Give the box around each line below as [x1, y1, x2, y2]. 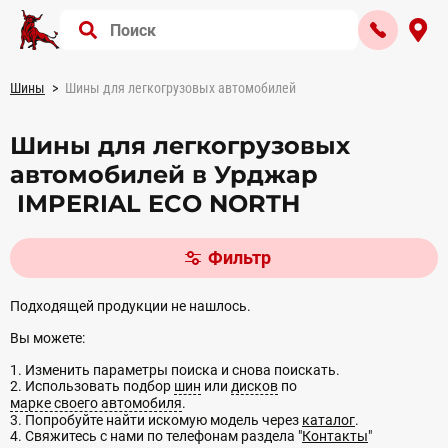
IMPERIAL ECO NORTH [10, 189, 300, 218]
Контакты [302, 428, 368, 444]
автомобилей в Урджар [10, 160, 318, 189]
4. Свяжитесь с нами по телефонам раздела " [10, 428, 302, 444]
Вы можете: [10, 330, 85, 346]
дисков [231, 378, 278, 394]
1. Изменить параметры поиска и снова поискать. [10, 362, 340, 378]
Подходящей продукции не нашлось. [10, 298, 251, 314]
